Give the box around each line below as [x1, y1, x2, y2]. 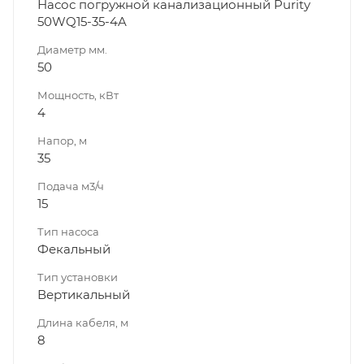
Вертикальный [37, 286, 130, 302]
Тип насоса [37, 224, 99, 238]
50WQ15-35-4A [37, 13, 127, 29]
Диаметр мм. [37, 42, 107, 56]
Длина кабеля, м [37, 315, 128, 329]
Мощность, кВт [37, 88, 119, 102]
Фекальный [37, 240, 110, 257]
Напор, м [37, 133, 87, 147]
